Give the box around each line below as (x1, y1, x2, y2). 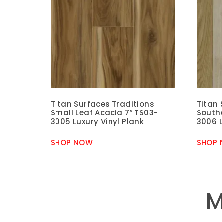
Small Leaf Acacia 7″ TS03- (51, 107, 158, 118)
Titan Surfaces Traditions (51, 98, 154, 109)
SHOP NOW (51, 137, 93, 148)
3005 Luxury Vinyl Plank (51, 116, 144, 127)
